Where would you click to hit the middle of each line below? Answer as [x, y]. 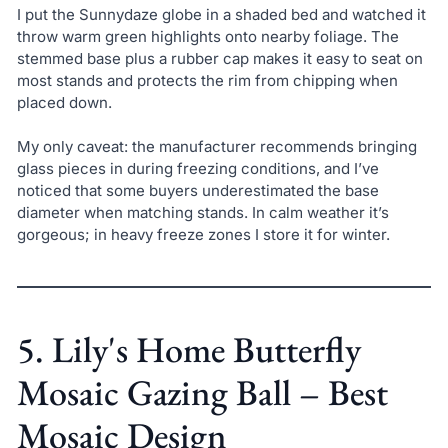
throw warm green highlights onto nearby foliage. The [207, 36]
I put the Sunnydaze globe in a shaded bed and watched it [221, 14]
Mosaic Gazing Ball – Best [202, 393]
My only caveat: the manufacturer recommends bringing [216, 147]
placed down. [64, 102]
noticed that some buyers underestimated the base [197, 191]
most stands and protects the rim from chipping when [207, 80]
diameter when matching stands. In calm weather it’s [202, 213]
